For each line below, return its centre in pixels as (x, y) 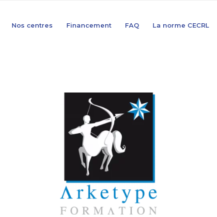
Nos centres (32, 25)
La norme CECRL (181, 25)
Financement (89, 25)
